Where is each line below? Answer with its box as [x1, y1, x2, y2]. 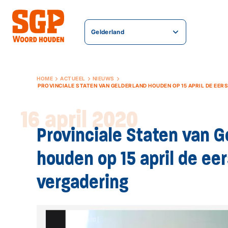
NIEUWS [92, 75, 115, 81]
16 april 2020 [20, 104, 138, 133]
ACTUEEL [60, 75, 85, 81]
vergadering [37, 169, 129, 193]
